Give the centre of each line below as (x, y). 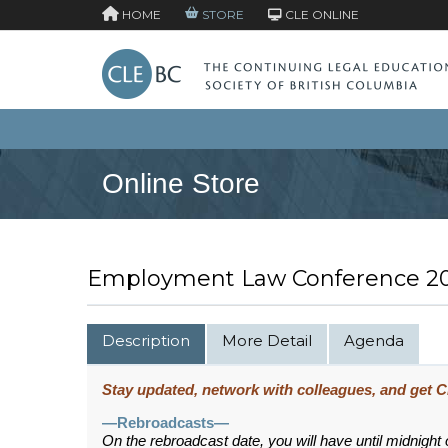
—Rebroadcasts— (165, 423)
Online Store (181, 184)
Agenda (374, 341)
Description (146, 341)
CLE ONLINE (320, 14)
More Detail (267, 341)
